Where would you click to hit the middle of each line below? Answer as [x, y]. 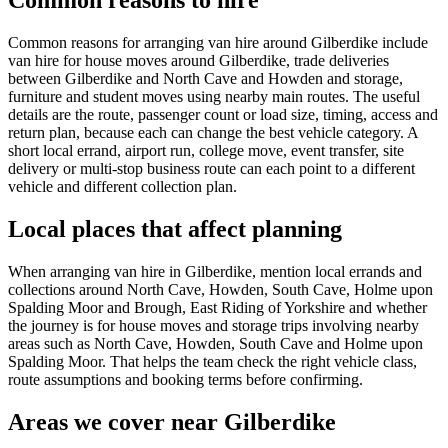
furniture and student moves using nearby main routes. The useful [214, 97]
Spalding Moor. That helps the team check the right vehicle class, [212, 361]
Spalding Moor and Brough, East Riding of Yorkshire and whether [217, 307]
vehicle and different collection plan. [122, 187]
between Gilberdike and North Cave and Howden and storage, [205, 79]
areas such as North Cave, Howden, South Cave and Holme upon [215, 343]
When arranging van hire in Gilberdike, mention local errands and [215, 271]
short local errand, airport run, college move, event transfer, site [206, 151]
